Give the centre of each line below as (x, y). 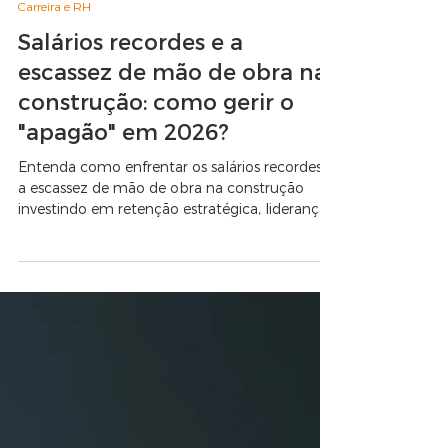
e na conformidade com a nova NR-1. (145, 394)
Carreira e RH (54, 171)
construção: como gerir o (156, 266)
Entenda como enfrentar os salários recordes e (176, 331)
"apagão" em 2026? (123, 296)
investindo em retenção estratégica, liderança (172, 373)
